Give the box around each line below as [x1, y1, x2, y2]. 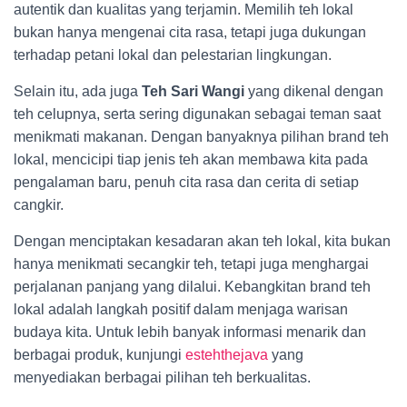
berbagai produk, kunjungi [14, 347, 185, 362]
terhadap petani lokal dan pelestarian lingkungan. [14, 47, 332, 63]
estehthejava [185, 347, 268, 362]
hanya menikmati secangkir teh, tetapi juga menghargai [14, 256, 369, 272]
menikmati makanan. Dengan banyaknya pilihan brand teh [14, 129, 389, 144]
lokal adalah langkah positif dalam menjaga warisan [14, 302, 348, 317]
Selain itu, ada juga [14, 84, 142, 99]
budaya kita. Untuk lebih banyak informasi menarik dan [14, 324, 366, 340]
